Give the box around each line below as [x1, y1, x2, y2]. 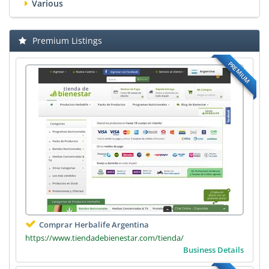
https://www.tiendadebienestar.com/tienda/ [25, 232, 184, 243]
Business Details [183, 244, 244, 255]
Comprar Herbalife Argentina [39, 219, 149, 230]
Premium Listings [32, 35, 102, 46]
